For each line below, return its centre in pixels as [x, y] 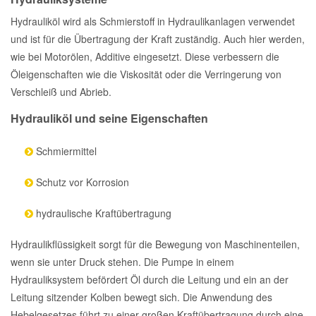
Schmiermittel [65, 151]
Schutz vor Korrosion [81, 182]
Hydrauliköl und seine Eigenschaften [109, 119]
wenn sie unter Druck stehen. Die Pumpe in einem [122, 262]
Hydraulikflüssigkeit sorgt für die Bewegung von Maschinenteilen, [155, 244]
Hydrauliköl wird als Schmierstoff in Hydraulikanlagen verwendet [153, 22]
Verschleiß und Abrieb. [61, 92]
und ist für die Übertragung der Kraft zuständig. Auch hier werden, [158, 39]
